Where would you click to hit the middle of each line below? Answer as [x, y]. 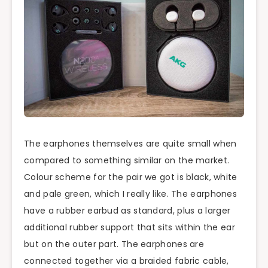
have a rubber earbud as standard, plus [111, 210]
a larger [214, 210]
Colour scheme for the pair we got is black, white [131, 177]
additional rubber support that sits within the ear [130, 227]
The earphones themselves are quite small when [130, 143]
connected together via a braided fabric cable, [127, 261]
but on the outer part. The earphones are [114, 244]
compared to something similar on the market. [127, 160]
